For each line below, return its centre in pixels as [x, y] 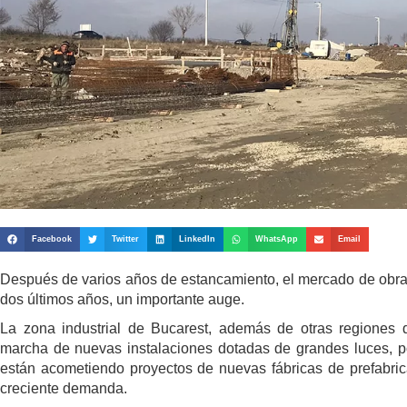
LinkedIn [198, 239]
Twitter [126, 239]
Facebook [52, 239]
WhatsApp [277, 239]
